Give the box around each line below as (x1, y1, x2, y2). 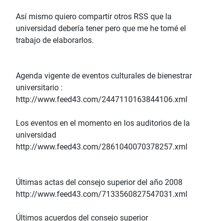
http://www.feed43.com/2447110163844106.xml (16, 95, 187, 105)
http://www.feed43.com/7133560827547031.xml (16, 189, 187, 199)
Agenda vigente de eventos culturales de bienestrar (16, 71, 192, 81)
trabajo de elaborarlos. (16, 36, 94, 45)
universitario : (16, 83, 63, 93)
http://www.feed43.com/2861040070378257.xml (16, 142, 187, 152)
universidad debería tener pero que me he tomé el (16, 24, 186, 34)
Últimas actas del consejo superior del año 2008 (16, 178, 183, 187)
